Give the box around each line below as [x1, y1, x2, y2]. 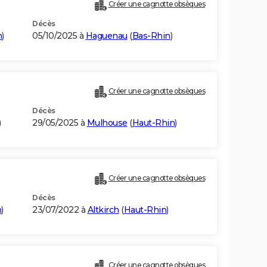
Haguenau [85, 30, 128, 42]
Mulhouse [86, 117, 128, 129]
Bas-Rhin [132, 30, 170, 42]
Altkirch [87, 204, 119, 216]
